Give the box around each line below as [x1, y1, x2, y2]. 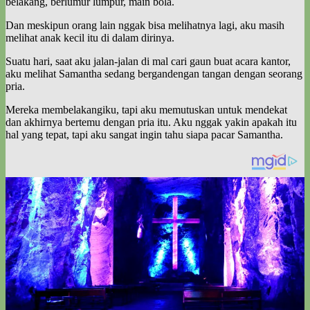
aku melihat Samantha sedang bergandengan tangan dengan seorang [6, 67, 302, 80]
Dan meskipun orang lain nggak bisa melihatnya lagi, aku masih [6, 19, 284, 31]
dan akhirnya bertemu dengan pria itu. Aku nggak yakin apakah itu [6, 116, 297, 128]
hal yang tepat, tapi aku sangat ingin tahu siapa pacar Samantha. [6, 128, 283, 140]
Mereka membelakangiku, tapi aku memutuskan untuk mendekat [6, 103, 287, 116]
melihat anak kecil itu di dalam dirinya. [6, 31, 174, 44]
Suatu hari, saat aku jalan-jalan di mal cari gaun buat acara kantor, [6, 55, 291, 67]
